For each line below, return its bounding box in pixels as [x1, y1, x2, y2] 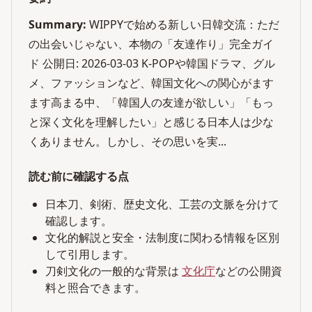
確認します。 [45, 213, 112, 228]
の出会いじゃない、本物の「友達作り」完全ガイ [29, 36, 274, 52]
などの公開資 [215, 263, 282, 279]
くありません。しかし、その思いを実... [29, 134, 226, 149]
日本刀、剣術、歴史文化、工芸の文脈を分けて [45, 196, 279, 212]
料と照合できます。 [45, 280, 146, 295]
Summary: [29, 17, 86, 32]
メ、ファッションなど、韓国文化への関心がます [29, 75, 274, 91]
